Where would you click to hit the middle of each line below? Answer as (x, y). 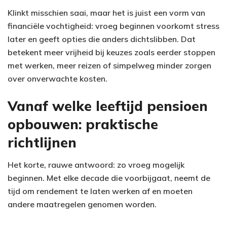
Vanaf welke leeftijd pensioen (108, 106)
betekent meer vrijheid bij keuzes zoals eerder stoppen (111, 52)
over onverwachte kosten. (58, 79)
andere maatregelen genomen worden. (82, 204)
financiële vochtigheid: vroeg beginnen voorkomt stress (113, 26)
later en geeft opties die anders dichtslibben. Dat (102, 39)
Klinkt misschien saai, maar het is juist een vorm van (106, 13)
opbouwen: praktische (83, 124)
